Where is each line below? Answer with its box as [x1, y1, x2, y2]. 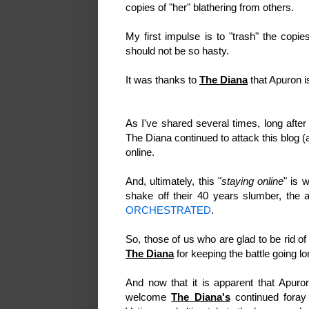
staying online [221, 175, 284, 188]
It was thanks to [126, 74, 199, 86]
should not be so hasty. [126, 45, 232, 57]
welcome [126, 291, 172, 303]
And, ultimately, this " [126, 175, 221, 188]
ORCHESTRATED [126, 204, 211, 217]
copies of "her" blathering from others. [126, 1, 297, 14]
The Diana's [171, 291, 230, 303]
